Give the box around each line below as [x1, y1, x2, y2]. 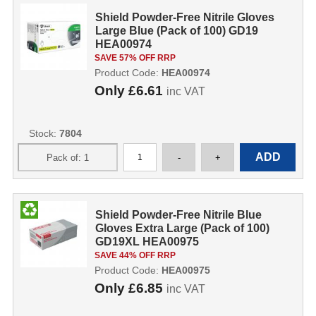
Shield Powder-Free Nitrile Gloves [95, 11, 275, 23]
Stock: [28, 128, 59, 139]
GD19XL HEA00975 [95, 236, 200, 248]
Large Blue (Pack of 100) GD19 [95, 25, 259, 37]
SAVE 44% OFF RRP [94, 250, 176, 260]
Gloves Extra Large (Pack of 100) [95, 222, 270, 234]
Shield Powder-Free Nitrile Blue [95, 209, 262, 221]
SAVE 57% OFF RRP [94, 53, 176, 63]
